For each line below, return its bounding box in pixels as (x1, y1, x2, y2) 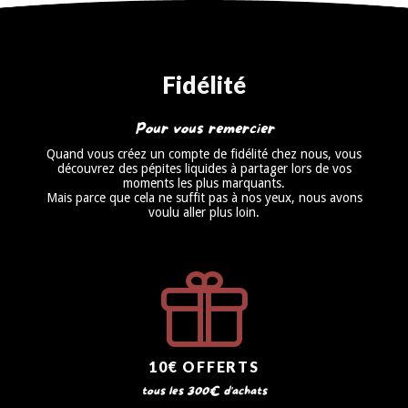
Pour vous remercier (134, 120, 274, 138)
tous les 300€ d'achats (141, 383, 267, 399)
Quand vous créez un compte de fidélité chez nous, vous (46, 147, 362, 162)
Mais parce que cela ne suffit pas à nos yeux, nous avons (46, 190, 362, 206)
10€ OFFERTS (148, 357, 260, 375)
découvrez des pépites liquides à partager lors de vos (56, 161, 352, 177)
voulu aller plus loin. (148, 205, 260, 220)
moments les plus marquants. (123, 176, 285, 191)
